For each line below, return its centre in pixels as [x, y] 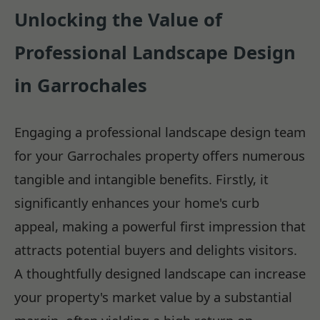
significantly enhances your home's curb [137, 203]
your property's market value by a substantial [153, 297]
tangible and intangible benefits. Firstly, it [141, 179]
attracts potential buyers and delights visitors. [156, 250]
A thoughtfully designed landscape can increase [160, 274]
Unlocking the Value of [118, 19]
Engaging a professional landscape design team [160, 132]
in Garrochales [81, 85]
